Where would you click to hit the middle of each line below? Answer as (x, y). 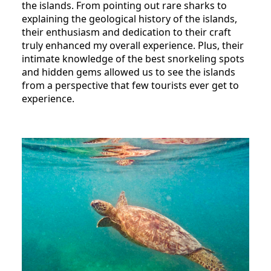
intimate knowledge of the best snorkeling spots (133, 59)
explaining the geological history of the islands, (129, 19)
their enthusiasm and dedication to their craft (126, 32)
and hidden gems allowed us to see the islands (129, 72)
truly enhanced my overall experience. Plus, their (133, 46)
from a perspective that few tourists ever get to (130, 86)
